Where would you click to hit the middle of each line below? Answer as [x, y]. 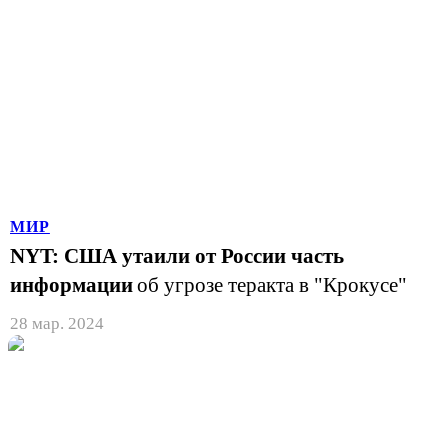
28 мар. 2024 [57, 323]
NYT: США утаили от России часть [177, 255]
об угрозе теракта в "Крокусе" [272, 284]
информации [71, 284]
